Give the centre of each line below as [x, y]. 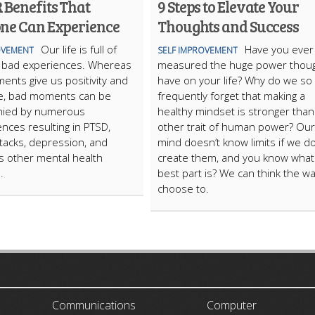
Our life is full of [79, 49]
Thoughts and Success [228, 26]
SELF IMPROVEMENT [198, 50]
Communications [94, 305]
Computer [232, 305]
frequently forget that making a [231, 96]
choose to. [183, 188]
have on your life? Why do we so [235, 80]
